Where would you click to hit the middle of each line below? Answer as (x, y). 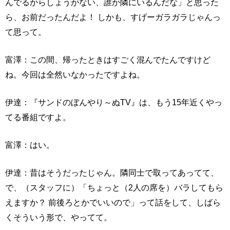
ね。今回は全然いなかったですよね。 (75, 75)
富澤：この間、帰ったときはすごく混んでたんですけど (108, 60)
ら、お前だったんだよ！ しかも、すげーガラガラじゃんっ (113, 17)
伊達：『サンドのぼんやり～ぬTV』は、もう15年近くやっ (114, 102)
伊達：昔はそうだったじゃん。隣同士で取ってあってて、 (112, 173)
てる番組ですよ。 (38, 117)
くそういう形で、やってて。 (59, 217)
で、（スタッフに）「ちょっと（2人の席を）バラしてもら (114, 188)
